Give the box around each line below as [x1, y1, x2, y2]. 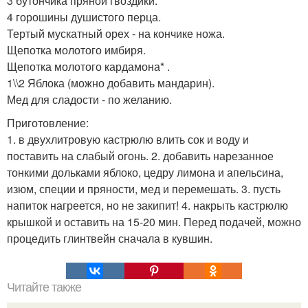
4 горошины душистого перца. [7, 8, 161, 25]
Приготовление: [7, 114, 89, 131]
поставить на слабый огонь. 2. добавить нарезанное [7, 147, 274, 164]
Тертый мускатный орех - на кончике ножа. [7, 25, 225, 41]
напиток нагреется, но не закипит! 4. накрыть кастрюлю [7, 197, 288, 213]
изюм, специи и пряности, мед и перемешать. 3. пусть [7, 180, 280, 197]
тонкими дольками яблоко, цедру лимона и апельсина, [7, 164, 283, 180]
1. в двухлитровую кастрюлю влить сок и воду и [7, 131, 249, 147]
